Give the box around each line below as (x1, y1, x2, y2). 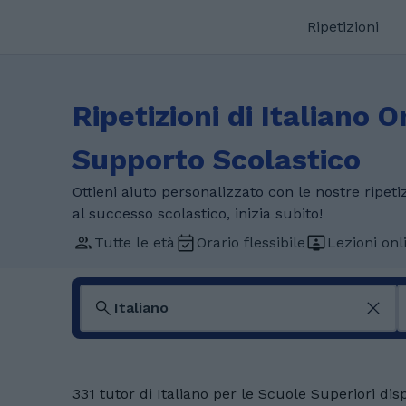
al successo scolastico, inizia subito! (72, 205, 323, 222)
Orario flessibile (197, 234, 305, 251)
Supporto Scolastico (72, 142, 361, 177)
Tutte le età (94, 234, 175, 251)
